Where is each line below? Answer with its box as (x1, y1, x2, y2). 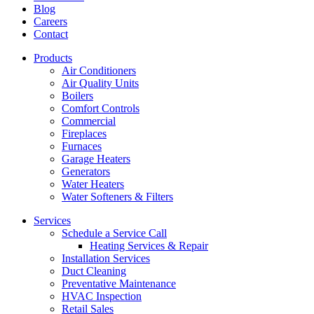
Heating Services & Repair (90, 239, 208, 252)
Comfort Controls (62, 102, 139, 114)
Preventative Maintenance (62, 277, 176, 289)
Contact (34, 27, 68, 40)
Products (34, 51, 72, 64)
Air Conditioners (62, 64, 136, 76)
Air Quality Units (62, 76, 139, 89)
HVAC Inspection (62, 289, 142, 302)
